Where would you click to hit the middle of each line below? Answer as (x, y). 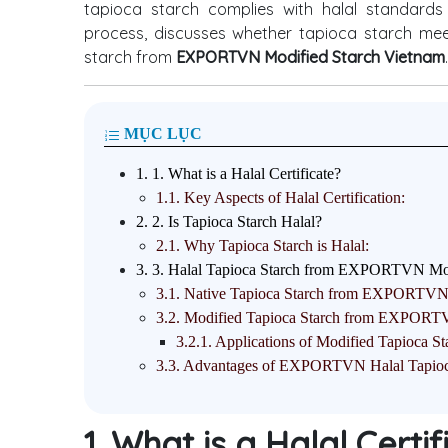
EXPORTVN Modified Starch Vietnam (310, 57)
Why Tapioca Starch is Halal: (274, 246)
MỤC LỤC (161, 134)
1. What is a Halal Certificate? (244, 174)
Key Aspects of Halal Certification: (292, 198)
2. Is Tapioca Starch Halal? (235, 222)
